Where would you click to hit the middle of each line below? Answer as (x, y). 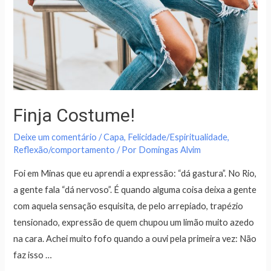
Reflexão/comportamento (64, 149)
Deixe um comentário (55, 137)
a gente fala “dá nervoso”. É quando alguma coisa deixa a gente (135, 189)
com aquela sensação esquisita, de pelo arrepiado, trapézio (129, 206)
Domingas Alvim (170, 149)
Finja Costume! (74, 115)
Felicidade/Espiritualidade (178, 137)
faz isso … (33, 255)
